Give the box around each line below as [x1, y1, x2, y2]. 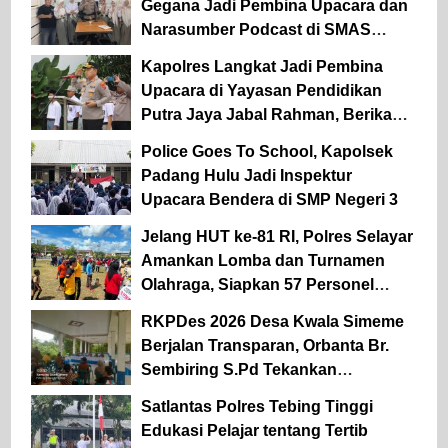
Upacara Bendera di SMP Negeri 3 [141, 190, 398, 208]
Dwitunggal [141, 44, 227, 62]
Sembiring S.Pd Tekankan [141, 360, 337, 378]
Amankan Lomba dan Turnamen [141, 251, 385, 269]
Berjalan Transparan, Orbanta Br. [141, 336, 389, 354]
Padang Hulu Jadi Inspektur [141, 166, 352, 184]
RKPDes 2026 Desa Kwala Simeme [141, 312, 404, 330]
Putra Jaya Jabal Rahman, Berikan [141, 105, 402, 123]
